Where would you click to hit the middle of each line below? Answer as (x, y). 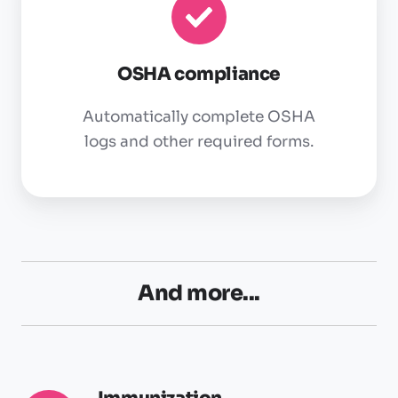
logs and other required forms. (199, 142)
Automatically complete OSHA (199, 117)
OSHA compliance (199, 75)
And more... (199, 294)
